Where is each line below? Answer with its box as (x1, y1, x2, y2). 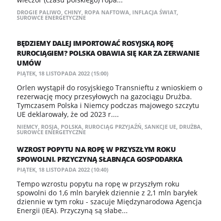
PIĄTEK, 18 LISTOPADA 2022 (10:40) (17, 166, 109, 173)
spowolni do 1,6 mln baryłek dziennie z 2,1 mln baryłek (17, 188, 197, 197)
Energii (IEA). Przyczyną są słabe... (17, 206, 128, 215)
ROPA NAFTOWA (84, 8, 129, 16)
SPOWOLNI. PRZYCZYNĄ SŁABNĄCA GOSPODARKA (17, 154, 183, 164)
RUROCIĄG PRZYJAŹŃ (85, 123, 142, 130)
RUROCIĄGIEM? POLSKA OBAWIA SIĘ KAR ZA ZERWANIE (17, 48, 199, 58)
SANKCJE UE (145, 123, 176, 130)
